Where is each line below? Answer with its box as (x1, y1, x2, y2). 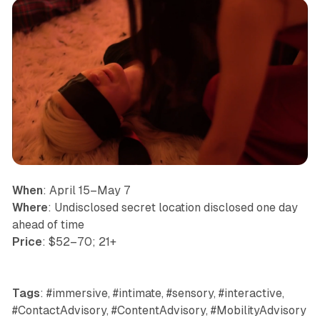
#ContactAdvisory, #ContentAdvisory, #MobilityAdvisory (11, 303, 306, 317)
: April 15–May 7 (42, 183, 131, 197)
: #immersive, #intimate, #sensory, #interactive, (39, 286, 284, 300)
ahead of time (11, 217, 84, 231)
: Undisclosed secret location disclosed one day (47, 200, 298, 214)
